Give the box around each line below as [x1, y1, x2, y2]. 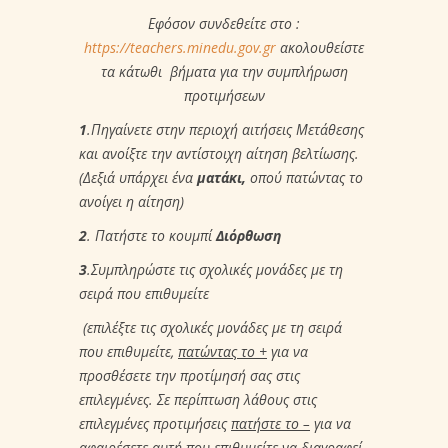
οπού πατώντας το [246, 167, 363, 187]
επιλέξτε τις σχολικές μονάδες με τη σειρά [87, 317, 342, 337]
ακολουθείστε [276, 37, 364, 57]
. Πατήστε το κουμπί [87, 225, 216, 245]
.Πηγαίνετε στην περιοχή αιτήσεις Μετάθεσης [87, 119, 364, 139]
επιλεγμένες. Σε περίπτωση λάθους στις [79, 389, 317, 409]
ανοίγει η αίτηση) [79, 191, 184, 211]
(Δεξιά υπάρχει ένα [79, 167, 197, 187]
